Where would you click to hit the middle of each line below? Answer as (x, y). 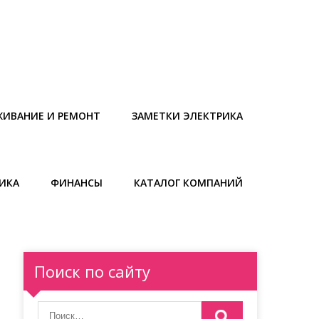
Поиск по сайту (93, 271)
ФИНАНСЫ (77, 183)
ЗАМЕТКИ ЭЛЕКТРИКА (187, 116)
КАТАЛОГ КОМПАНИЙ (188, 183)
